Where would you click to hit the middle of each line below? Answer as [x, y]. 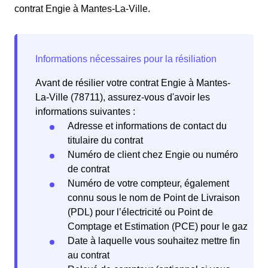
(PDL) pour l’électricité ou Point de [140, 212]
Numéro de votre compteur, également [148, 184]
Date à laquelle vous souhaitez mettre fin [154, 241]
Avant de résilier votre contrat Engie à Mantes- [133, 83]
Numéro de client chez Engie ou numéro [153, 155]
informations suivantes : [85, 112]
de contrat [89, 169]
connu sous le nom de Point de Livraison [154, 198]
